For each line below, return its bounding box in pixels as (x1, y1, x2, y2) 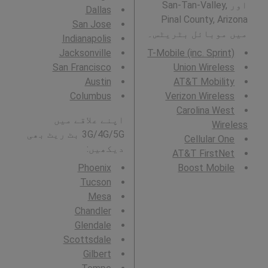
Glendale (74, 220, 111, 232)
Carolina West (176, 105, 235, 117)
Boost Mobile (178, 162, 235, 174)
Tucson (80, 176, 111, 188)
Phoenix (77, 162, 111, 174)
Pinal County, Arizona (161, 14, 248, 26)
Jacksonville (59, 47, 111, 59)
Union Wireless (173, 62, 235, 74)
